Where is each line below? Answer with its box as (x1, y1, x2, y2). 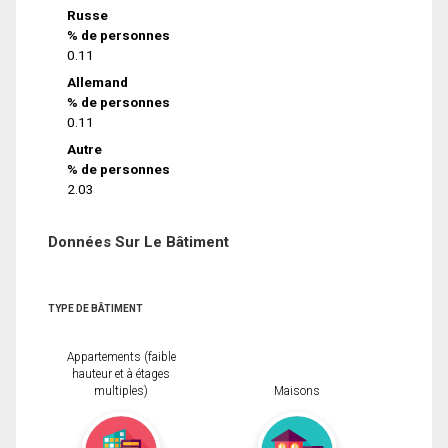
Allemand (67, 74, 129, 90)
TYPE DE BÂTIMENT (48, 302, 143, 314)
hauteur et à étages (72, 367, 170, 382)
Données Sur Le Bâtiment (48, 232, 229, 251)
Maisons (274, 384, 320, 399)
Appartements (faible (66, 350, 176, 365)
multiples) (94, 384, 148, 399)
